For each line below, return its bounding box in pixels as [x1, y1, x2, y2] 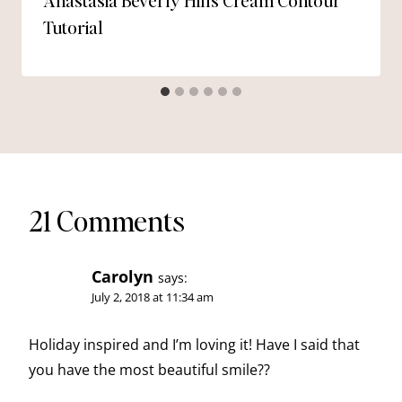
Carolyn [92, 266, 153, 287]
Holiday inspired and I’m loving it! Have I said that [29, 335, 360, 355]
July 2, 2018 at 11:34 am [92, 289, 214, 305]
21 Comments [29, 202, 185, 239]
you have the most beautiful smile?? [29, 360, 270, 380]
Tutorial [43, 15, 103, 39]
